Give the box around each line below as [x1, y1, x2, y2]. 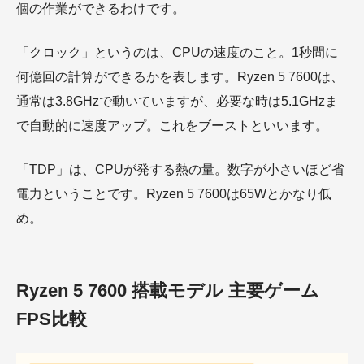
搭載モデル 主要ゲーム [127, 280, 319, 301]
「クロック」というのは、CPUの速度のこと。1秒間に [16, 45, 338, 59]
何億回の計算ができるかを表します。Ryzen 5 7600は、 [16, 70, 344, 84]
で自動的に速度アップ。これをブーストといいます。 [16, 119, 328, 132]
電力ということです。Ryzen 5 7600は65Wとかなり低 [16, 187, 331, 201]
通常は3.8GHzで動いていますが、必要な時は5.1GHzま [16, 94, 338, 108]
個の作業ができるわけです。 [16, 2, 185, 15]
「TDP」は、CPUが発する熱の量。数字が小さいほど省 [16, 162, 344, 176]
